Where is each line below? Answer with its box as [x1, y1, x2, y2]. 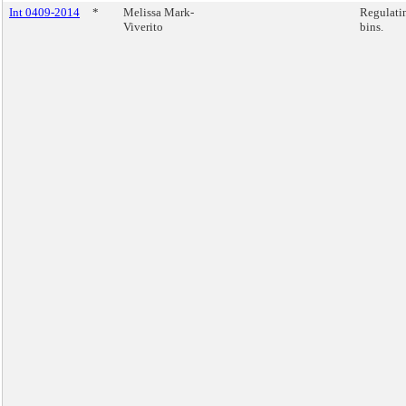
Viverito [123, 20, 163, 34]
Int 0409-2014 [9, 5, 80, 19]
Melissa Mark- [123, 5, 194, 19]
